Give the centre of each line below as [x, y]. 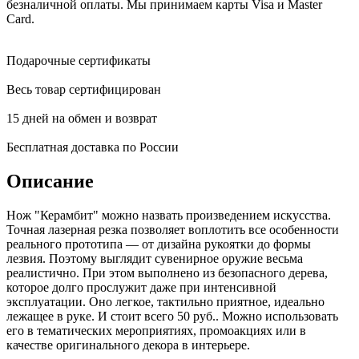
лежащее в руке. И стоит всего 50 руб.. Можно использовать [172, 316]
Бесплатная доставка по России [93, 147]
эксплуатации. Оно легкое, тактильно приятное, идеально [165, 301]
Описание [50, 181]
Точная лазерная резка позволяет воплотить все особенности [173, 229]
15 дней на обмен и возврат [82, 118]
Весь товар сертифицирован [84, 89]
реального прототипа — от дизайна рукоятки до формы [159, 244]
